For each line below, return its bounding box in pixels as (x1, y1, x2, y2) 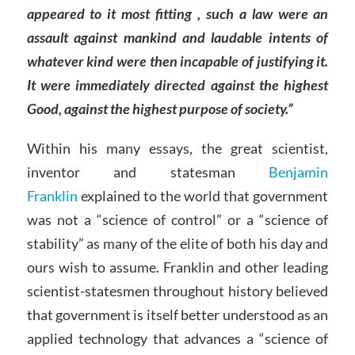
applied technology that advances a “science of (26, 330, 329, 348)
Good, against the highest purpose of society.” (26, 100, 293, 118)
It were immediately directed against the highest (26, 76, 329, 94)
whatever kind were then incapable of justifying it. (26, 52, 329, 71)
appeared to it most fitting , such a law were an (26, 5, 329, 23)
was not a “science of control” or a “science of (26, 211, 329, 229)
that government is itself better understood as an (26, 306, 329, 324)
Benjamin (269, 163, 329, 181)
